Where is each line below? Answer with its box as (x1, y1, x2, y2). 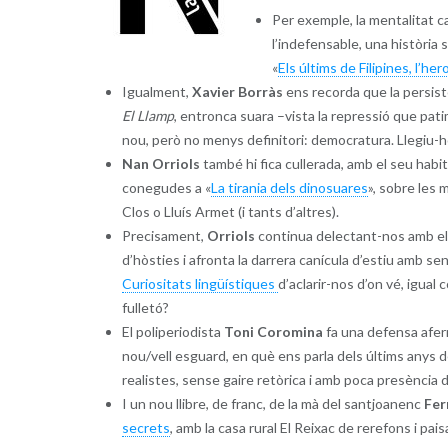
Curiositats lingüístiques (121, 274, 278, 292)
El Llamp (121, 106, 174, 124)
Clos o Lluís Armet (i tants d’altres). (121, 202, 339, 220)
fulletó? (121, 298, 169, 316)
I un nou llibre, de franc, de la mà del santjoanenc (121, 394, 424, 412)
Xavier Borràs (191, 82, 283, 100)
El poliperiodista (121, 322, 224, 340)
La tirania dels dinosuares (210, 178, 368, 196)
